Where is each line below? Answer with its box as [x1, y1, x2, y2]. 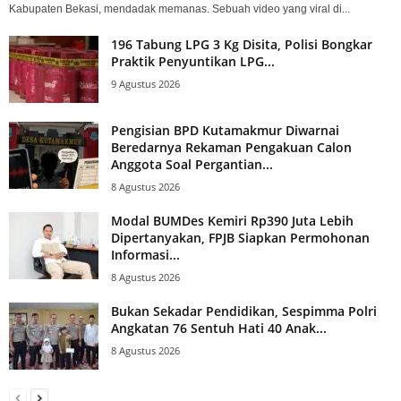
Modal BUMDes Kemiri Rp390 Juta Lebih [111, 211, 354, 229]
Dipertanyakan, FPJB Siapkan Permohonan [111, 228, 370, 246]
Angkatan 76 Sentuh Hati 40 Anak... [111, 319, 327, 337]
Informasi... [111, 245, 180, 263]
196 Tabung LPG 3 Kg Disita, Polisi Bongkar [111, 35, 372, 53]
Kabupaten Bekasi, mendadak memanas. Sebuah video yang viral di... [9, 2, 350, 15]
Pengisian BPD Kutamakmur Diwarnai [111, 121, 339, 139]
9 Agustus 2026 [111, 76, 180, 90]
